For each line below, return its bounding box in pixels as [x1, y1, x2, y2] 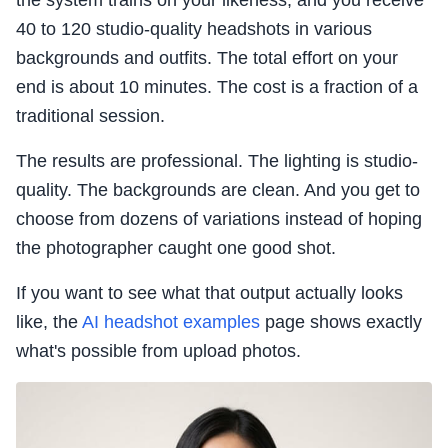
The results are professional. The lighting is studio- [16, 151, 418, 172]
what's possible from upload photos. [16, 341, 301, 362]
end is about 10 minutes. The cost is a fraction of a [16, 77, 418, 98]
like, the [16, 312, 82, 333]
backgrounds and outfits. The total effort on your [16, 48, 398, 69]
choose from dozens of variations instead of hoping [16, 209, 422, 230]
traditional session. [16, 106, 165, 127]
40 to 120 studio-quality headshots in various [16, 19, 372, 40]
